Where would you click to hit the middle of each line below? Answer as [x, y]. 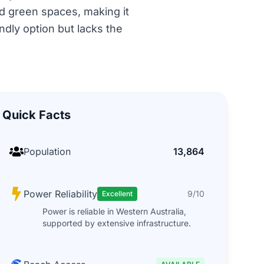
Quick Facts [36, 115]
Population [47, 151]
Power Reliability [60, 194]
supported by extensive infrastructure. [116, 223]
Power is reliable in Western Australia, [114, 211]
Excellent [117, 194]
